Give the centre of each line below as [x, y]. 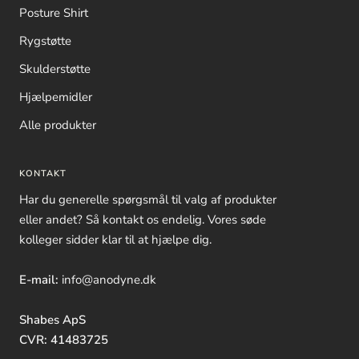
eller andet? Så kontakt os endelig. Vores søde [143, 219]
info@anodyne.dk [107, 279]
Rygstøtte [45, 40]
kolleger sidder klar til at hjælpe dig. [115, 239]
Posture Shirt [54, 12]
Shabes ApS [52, 319]
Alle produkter [58, 125]
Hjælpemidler [56, 97]
